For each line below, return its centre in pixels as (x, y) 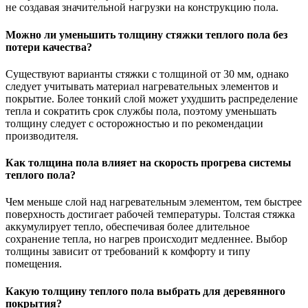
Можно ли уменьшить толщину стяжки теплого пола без (146, 34)
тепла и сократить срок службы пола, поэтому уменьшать (141, 111)
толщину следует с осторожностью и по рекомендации (134, 123)
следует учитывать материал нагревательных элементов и (142, 86)
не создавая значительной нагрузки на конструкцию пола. (142, 8)
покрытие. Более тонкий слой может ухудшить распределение (152, 98)
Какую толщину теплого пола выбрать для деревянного (145, 291)
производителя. (42, 135)
